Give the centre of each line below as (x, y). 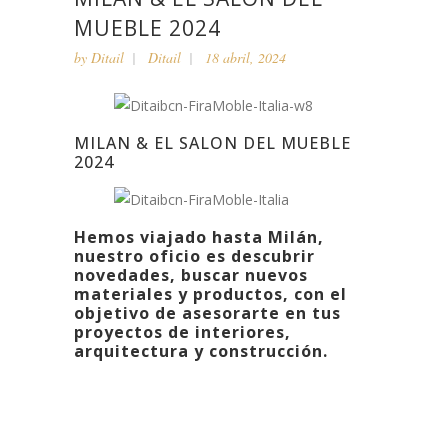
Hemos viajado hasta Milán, (199, 237)
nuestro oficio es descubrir (194, 256)
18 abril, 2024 (245, 57)
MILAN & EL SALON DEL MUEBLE (212, 143)
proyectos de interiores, (182, 332)
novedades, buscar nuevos (191, 275)
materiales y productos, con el (210, 294)
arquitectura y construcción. (201, 351)
